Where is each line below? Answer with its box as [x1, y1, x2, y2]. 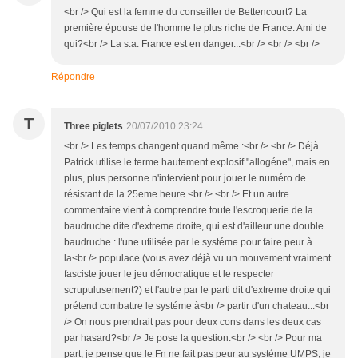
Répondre [51, 71, 95, 82]
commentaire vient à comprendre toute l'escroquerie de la [64, 205, 313, 216]
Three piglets [64, 121, 123, 132]
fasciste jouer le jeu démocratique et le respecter [64, 268, 274, 280]
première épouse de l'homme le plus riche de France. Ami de [64, 22, 327, 34]
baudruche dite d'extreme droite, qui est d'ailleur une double [64, 221, 324, 232]
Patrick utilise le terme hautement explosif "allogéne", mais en [64, 157, 330, 168]
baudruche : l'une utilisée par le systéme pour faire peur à [64, 237, 312, 248]
